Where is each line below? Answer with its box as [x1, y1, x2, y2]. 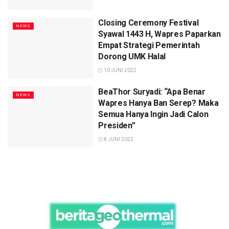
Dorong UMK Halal [98, 52, 166, 62]
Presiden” [98, 120, 135, 130]
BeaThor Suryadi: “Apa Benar [98, 86, 205, 97]
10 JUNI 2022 [103, 67, 137, 74]
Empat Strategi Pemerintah [98, 40, 200, 51]
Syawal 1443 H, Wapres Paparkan [98, 29, 221, 39]
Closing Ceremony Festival [98, 18, 199, 28]
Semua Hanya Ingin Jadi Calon [98, 109, 209, 119]
